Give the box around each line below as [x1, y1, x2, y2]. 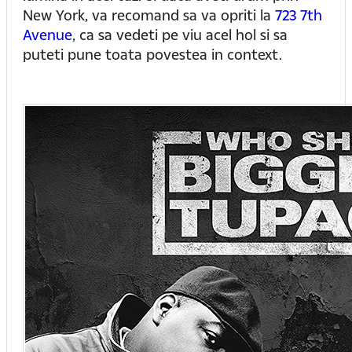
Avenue [23, 25, 72, 44]
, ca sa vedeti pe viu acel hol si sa [72, 25, 288, 44]
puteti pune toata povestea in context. [23, 45, 282, 64]
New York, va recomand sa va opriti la [23, 5, 275, 24]
